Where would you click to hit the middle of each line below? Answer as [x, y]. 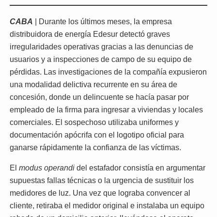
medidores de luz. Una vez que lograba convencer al [100, 193]
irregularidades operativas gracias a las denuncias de [101, 46]
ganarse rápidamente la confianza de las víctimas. [95, 147]
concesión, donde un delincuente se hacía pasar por [99, 97]
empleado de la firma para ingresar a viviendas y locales [106, 109]
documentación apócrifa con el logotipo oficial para [97, 135]
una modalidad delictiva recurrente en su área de [93, 84]
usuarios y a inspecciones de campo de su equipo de [101, 59]
